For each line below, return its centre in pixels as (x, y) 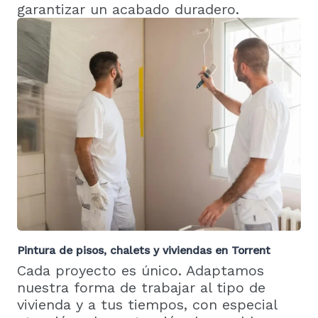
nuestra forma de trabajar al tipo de (141, 287)
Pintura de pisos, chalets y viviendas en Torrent (144, 250)
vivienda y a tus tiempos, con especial (147, 304)
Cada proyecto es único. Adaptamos (141, 270)
